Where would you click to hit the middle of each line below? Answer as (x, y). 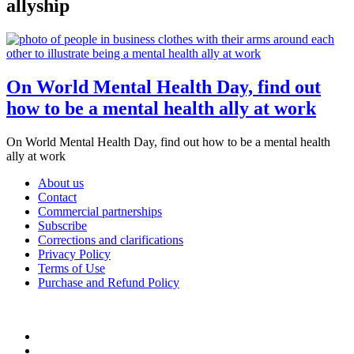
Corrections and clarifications (111, 239)
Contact (57, 197)
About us (61, 183)
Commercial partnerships (100, 211)
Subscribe (62, 225)
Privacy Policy (74, 254)
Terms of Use (72, 268)
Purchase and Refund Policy (109, 282)
